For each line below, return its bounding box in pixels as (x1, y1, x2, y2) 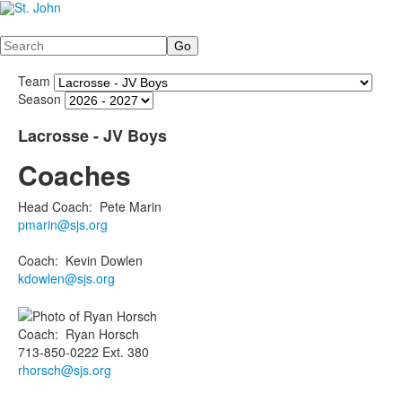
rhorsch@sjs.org (18, 361, 111, 380)
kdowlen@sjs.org (18, 269, 115, 287)
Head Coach (18, 197, 89, 215)
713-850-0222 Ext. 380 (18, 343, 149, 362)
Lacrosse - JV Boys (18, 124, 167, 147)
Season (18, 89, 61, 108)
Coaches (18, 155, 131, 194)
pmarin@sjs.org (18, 215, 108, 233)
